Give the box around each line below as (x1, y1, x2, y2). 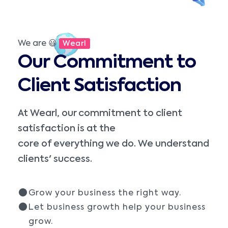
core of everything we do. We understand (18, 139, 209, 149)
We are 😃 (18, 39, 59, 48)
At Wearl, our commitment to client (18, 108, 182, 118)
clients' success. (18, 154, 92, 164)
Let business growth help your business (28, 203, 206, 212)
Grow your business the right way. (28, 189, 181, 197)
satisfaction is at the (18, 124, 116, 133)
